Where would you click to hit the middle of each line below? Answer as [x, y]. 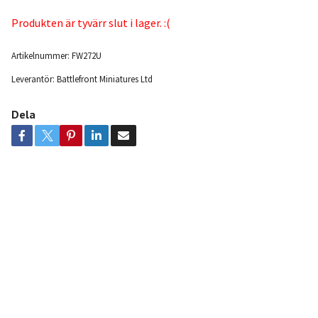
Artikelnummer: [40, 55]
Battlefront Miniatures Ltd [104, 79]
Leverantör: [33, 79]
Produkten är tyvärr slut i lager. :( [91, 23]
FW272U [86, 55]
